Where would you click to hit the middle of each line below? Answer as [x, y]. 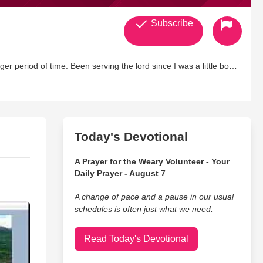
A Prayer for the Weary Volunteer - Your [152, 161]
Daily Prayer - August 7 [120, 173]
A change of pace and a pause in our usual [154, 197]
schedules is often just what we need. [144, 209]
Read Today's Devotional [136, 239]
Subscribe [171, 23]
